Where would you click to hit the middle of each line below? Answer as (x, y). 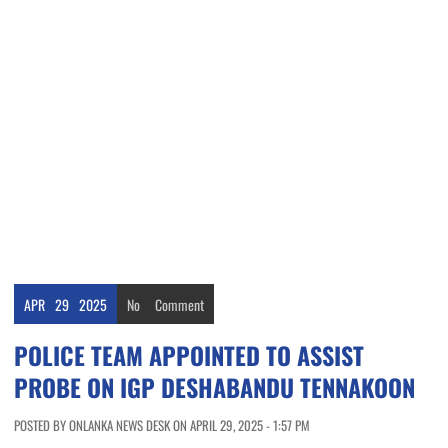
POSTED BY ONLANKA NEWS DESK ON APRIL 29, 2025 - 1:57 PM (162, 425)
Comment (179, 305)
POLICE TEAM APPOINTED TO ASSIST (189, 355)
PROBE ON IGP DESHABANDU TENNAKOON (214, 387)
